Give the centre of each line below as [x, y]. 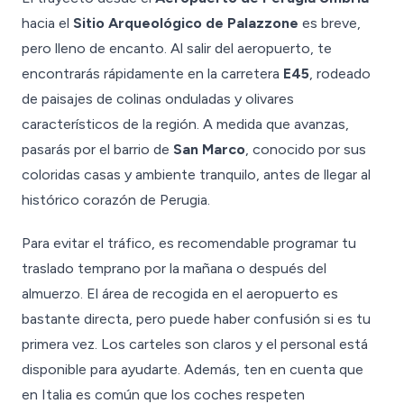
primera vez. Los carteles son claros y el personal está [195, 344]
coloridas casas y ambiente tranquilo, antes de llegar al [196, 174]
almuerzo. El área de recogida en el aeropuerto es [180, 294]
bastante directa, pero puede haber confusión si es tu [196, 319]
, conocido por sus [306, 149]
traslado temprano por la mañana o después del [174, 268]
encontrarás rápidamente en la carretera [152, 73]
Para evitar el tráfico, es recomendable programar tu [189, 243]
